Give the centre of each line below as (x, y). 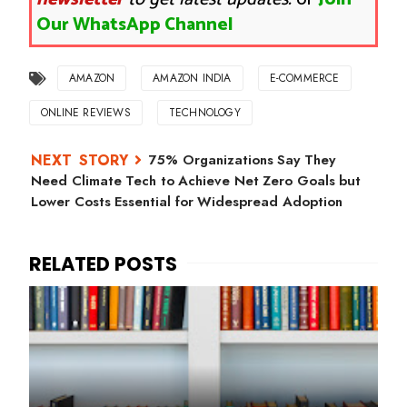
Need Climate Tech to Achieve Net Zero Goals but (196, 181)
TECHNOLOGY (204, 113)
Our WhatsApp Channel (135, 25)
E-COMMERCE (304, 78)
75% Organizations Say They (242, 160)
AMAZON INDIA (192, 78)
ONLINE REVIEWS (86, 113)
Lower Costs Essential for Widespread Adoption (187, 202)
